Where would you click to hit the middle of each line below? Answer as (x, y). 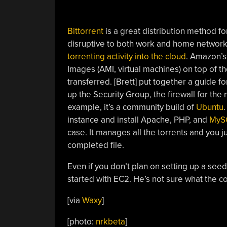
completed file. (96, 145)
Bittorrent (85, 31)
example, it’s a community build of (131, 107)
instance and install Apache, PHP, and (138, 120)
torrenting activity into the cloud (126, 56)
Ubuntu (210, 107)
